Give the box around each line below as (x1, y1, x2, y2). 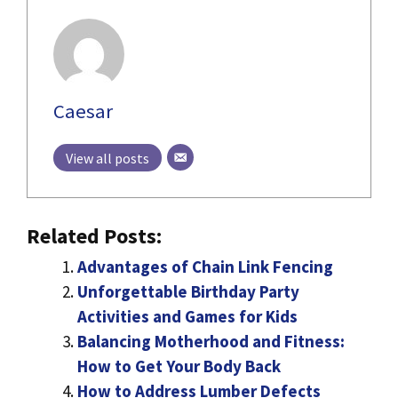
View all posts (65, 149, 149, 167)
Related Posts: (27, 223, 162, 249)
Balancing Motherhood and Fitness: (77, 330, 345, 352)
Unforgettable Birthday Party (77, 281, 299, 302)
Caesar (52, 99, 113, 123)
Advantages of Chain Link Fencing (77, 256, 333, 277)
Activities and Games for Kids (77, 306, 298, 327)
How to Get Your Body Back (77, 355, 281, 377)
